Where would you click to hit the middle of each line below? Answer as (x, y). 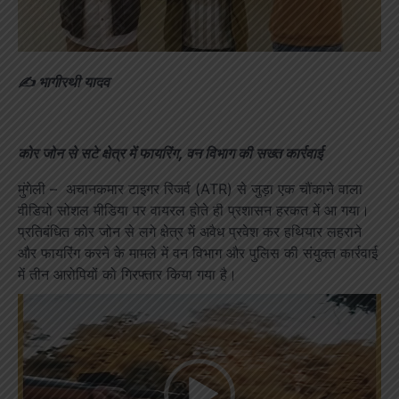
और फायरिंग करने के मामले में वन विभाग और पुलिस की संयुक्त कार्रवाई (198, 253)
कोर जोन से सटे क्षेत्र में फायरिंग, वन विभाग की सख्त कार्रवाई (170, 154)
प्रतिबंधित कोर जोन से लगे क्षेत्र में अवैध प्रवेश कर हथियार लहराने (190, 232)
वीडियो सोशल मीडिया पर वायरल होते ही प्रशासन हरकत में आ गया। (194, 211)
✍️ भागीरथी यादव (64, 82)
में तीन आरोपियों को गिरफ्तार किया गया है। (127, 275)
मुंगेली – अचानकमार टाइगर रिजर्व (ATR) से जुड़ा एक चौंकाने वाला (190, 189)
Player (38, 326)
